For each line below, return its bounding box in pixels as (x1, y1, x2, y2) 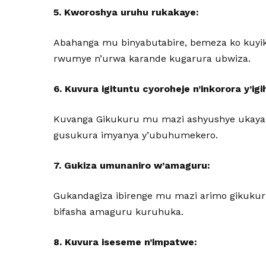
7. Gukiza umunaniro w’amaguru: (53, 160, 211, 171)
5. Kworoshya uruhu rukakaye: (53, 7, 199, 18)
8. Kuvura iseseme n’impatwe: (53, 236, 198, 248)
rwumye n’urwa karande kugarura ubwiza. (53, 53, 251, 64)
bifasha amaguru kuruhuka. (53, 206, 184, 217)
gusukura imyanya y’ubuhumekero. (53, 129, 218, 141)
